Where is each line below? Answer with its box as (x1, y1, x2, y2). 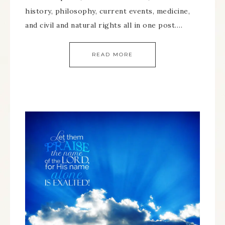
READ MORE (92, 51, 133, 58)
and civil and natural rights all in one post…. (25, 20, 182, 30)
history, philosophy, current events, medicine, (25, 6, 190, 16)
